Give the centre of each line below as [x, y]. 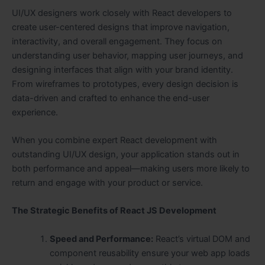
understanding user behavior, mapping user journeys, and [127, 55]
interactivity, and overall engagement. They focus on [117, 41]
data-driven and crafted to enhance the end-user [111, 98]
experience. [35, 112]
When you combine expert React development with [114, 140]
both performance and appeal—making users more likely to [131, 168]
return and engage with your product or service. [107, 182]
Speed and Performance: [101, 239]
